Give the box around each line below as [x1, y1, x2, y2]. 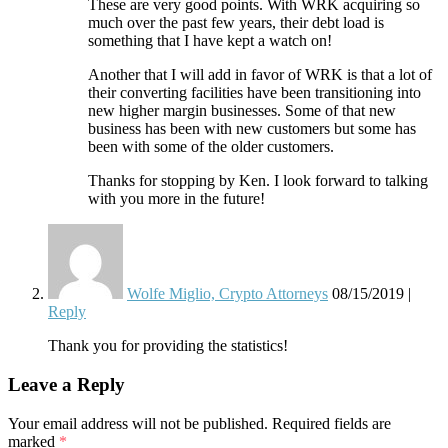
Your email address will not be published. [8, 414, 268, 432]
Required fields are [272, 414, 391, 432]
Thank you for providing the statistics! [48, 337, 288, 355]
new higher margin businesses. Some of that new [88, 102, 396, 120]
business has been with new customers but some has [88, 120, 416, 138]
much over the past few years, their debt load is [88, 14, 384, 32]
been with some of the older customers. [88, 138, 334, 156]
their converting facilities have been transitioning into [88, 84, 421, 102]
